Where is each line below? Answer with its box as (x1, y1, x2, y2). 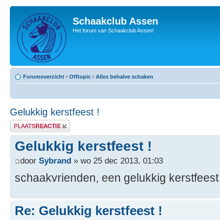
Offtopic (69, 74, 91, 80)
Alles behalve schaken (96, 74, 153, 80)
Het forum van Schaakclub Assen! (73, 27, 154, 33)
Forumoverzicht (23, 74, 64, 80)
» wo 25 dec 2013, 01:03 (71, 156, 163, 166)
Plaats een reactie (10, 120, 53, 126)
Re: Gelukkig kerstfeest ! (15, 203, 163, 219)
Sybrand (39, 156, 71, 166)
